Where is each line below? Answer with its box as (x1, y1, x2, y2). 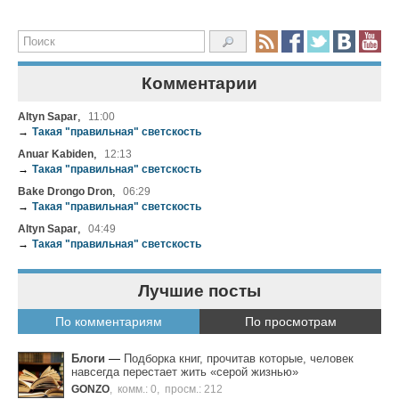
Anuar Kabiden (18, 148, 94, 160)
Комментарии (142, 74, 257, 94)
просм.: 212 (165, 383, 223, 395)
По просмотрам (244, 314, 337, 330)
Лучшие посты (138, 281, 261, 301)
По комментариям (55, 314, 162, 330)
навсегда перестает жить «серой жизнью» (71, 365, 298, 379)
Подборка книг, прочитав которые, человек (124, 352, 354, 366)
